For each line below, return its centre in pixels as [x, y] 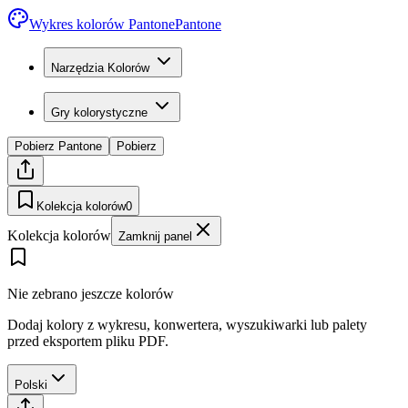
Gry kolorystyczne [99, 112]
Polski [31, 385]
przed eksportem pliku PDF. [88, 341]
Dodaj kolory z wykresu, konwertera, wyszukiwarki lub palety [187, 325]
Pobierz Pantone [58, 146]
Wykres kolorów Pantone [102, 24]
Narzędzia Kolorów [100, 68]
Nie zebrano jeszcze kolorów [91, 294]
